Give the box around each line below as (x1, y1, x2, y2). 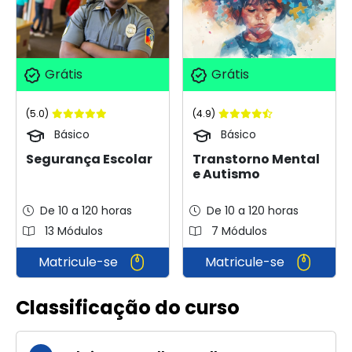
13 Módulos (42, 222, 103, 239)
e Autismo (192, 164, 260, 183)
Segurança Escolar (26, 149, 152, 168)
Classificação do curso (16, 295, 240, 321)
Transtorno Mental (192, 149, 320, 168)
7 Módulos (208, 222, 267, 239)
